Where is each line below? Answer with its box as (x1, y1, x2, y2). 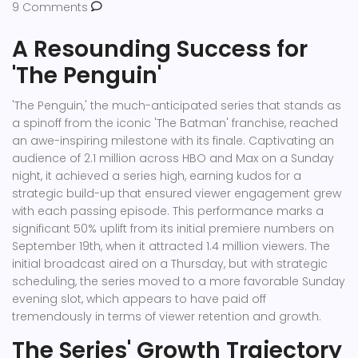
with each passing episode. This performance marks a (12, 203, 324, 220)
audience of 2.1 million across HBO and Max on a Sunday (12, 150, 334, 167)
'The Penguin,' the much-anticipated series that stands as (12, 97, 341, 114)
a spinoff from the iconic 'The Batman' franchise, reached (12, 115, 338, 132)
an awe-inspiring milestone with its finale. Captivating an (12, 133, 334, 149)
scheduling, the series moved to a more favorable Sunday (12, 273, 345, 290)
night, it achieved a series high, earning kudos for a (12, 168, 301, 185)
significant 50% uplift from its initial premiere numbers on (12, 221, 334, 237)
